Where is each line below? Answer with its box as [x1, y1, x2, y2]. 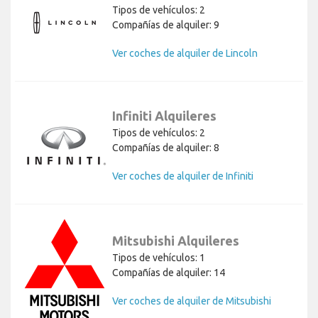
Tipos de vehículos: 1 [112, 252, 205, 264]
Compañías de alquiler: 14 [112, 267, 225, 279]
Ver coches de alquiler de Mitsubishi [112, 295, 271, 307]
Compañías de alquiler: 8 [112, 142, 219, 154]
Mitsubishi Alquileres [112, 234, 239, 248]
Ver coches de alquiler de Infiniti [112, 170, 253, 182]
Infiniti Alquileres [112, 109, 216, 124]
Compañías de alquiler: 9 [112, 19, 219, 31]
